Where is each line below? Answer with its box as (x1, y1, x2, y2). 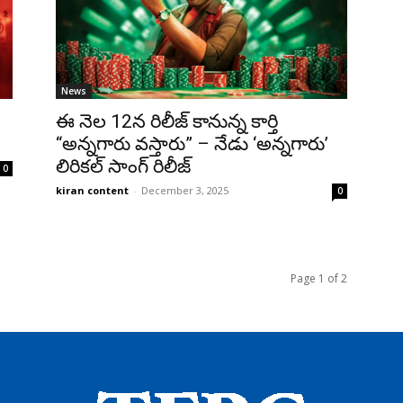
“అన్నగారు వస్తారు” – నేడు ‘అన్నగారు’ (56, 132, 328, 155)
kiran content (56, 183, 129, 197)
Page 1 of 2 (291, 270, 347, 286)
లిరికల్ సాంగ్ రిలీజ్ (56, 155, 191, 177)
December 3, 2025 (141, 183, 228, 197)
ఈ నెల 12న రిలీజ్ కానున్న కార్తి (56, 110, 278, 132)
